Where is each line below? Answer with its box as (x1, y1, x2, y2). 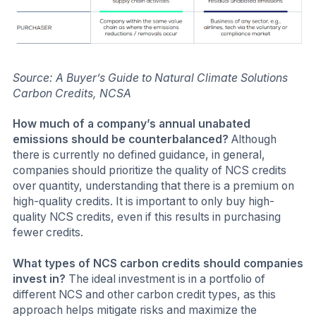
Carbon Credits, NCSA (13, 86, 131, 100)
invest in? (13, 272, 66, 286)
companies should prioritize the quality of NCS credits (13, 164, 286, 178)
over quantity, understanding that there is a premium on (13, 179, 294, 193)
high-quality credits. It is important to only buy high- (13, 195, 274, 209)
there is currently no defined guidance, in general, (13, 148, 265, 162)
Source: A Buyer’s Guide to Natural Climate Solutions (13, 71, 288, 85)
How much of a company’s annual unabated (13, 117, 250, 131)
